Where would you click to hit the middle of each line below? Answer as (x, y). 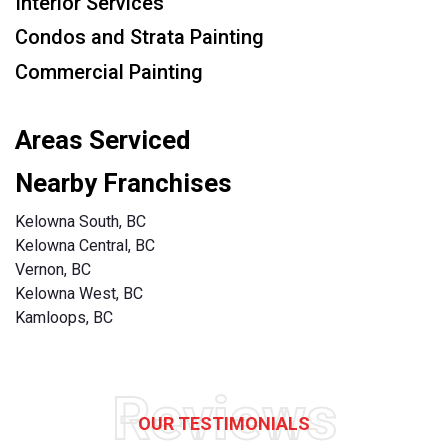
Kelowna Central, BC (85, 245)
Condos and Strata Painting (139, 37)
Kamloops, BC (64, 317)
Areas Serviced (102, 139)
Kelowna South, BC (80, 221)
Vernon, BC (53, 269)
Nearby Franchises (123, 182)
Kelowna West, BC (79, 293)
